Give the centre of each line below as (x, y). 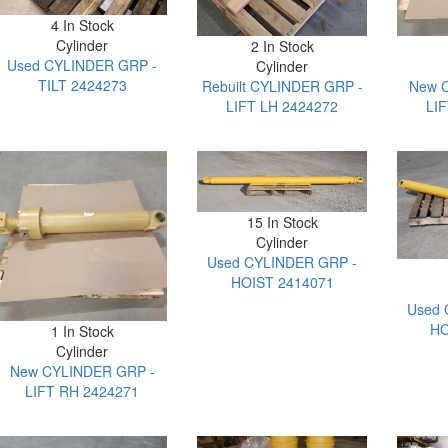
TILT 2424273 (82, 85)
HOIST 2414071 (282, 281)
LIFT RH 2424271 (82, 391)
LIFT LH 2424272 (282, 106)
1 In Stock (82, 331)
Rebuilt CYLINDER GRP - (282, 86)
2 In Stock (282, 46)
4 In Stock (82, 25)
